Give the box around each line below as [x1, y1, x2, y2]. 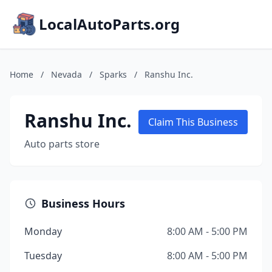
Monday [24, 225, 62, 238]
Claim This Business [148, 115, 238, 129]
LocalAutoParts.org [39, 14, 180, 34]
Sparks [100, 69, 127, 80]
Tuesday [24, 249, 62, 262]
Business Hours [41, 196, 125, 211]
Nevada [51, 69, 82, 80]
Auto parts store [24, 137, 100, 151]
